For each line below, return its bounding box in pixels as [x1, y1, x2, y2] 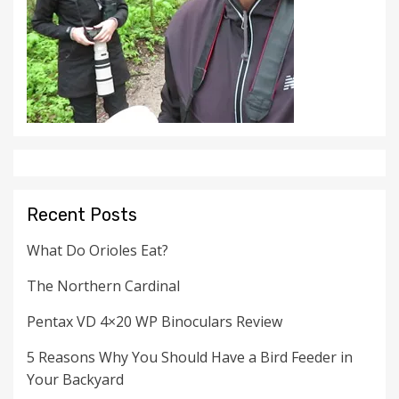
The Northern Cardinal [27, 276, 180, 297]
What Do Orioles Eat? [27, 240, 168, 261]
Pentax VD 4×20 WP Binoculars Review [27, 312, 282, 332]
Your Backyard [27, 370, 124, 390]
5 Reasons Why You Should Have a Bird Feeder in [27, 347, 353, 368]
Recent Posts [27, 204, 137, 226]
